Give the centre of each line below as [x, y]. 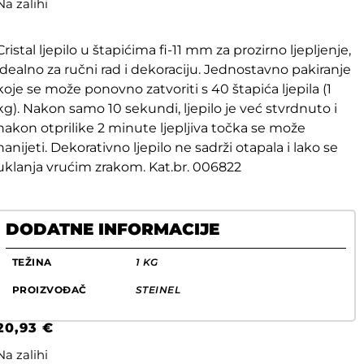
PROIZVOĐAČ [49, 290]
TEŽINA [32, 262]
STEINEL [158, 290]
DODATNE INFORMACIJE [112, 230]
